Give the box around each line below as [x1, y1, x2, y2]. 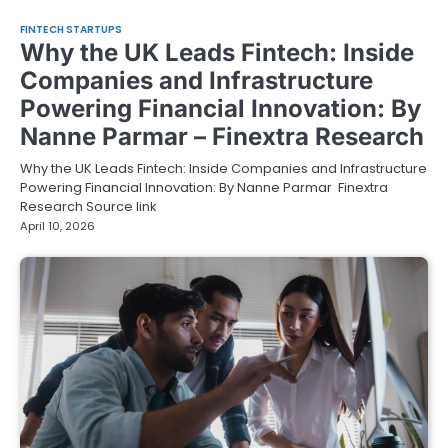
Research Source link [20, 196, 156, 216]
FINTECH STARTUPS [20, 21, 123, 37]
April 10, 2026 [20, 217, 95, 234]
